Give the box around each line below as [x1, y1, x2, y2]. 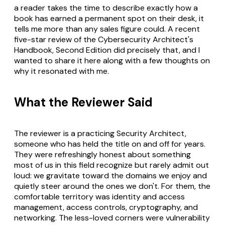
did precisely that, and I [111, 45, 200, 56]
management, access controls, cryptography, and [14, 201, 198, 212]
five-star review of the [14, 34, 98, 45]
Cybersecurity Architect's [98, 34, 193, 45]
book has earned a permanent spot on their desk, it [14, 13, 204, 24]
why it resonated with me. [14, 66, 109, 77]
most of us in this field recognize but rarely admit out [14, 159, 209, 170]
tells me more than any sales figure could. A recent [14, 24, 200, 35]
